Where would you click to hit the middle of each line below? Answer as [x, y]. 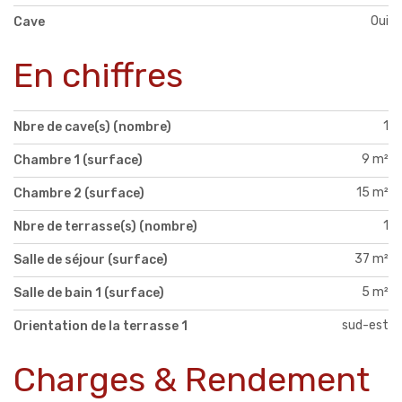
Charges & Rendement [192, 379]
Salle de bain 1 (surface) [89, 293]
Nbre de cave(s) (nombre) [92, 127]
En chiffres [98, 75]
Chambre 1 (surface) [78, 160]
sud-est [365, 325]
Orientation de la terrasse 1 [100, 326]
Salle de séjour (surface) [91, 259]
